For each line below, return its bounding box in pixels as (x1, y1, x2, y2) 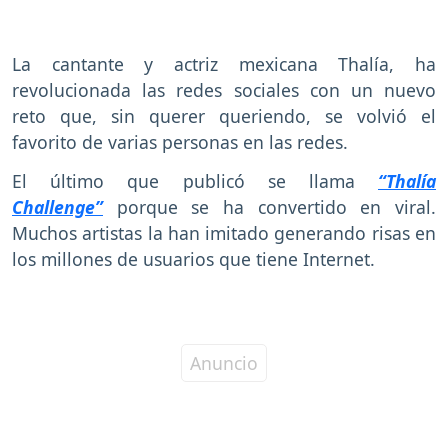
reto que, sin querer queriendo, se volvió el (12, 103, 436, 128)
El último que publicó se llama (12, 168, 378, 193)
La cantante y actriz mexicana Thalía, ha (12, 51, 436, 76)
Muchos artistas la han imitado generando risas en (12, 220, 436, 245)
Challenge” (12, 194, 103, 219)
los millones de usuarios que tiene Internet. (12, 246, 375, 271)
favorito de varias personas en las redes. (12, 129, 348, 154)
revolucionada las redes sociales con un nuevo (12, 77, 436, 102)
